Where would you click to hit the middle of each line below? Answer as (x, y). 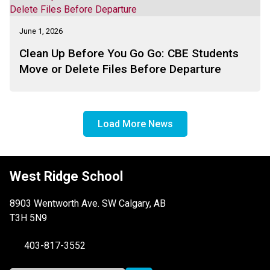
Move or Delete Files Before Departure (120, 69)
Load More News (135, 124)
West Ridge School (66, 177)
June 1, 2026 (41, 31)
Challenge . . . (81, 14)
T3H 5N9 (28, 218)
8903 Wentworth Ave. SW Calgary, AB (88, 204)
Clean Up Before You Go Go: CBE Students (129, 54)
